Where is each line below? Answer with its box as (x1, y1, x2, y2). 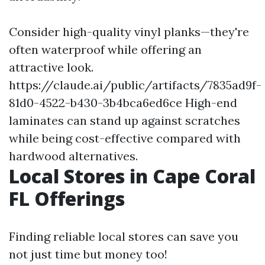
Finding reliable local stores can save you (9, 229, 238, 244)
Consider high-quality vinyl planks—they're (9, 24, 249, 39)
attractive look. (9, 60, 93, 75)
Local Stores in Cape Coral (9, 163, 256, 189)
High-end (182, 95, 237, 110)
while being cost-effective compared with (9, 131, 241, 146)
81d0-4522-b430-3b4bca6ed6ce (9, 95, 182, 110)
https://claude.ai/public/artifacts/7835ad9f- (9, 77, 261, 92)
